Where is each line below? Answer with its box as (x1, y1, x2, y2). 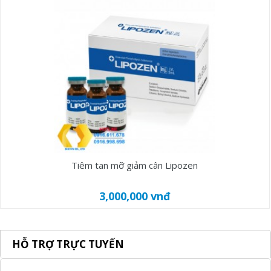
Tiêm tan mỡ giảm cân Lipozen (71, 159, 198, 171)
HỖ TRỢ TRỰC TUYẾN (12, 237, 124, 251)
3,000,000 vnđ (99, 189, 171, 203)
